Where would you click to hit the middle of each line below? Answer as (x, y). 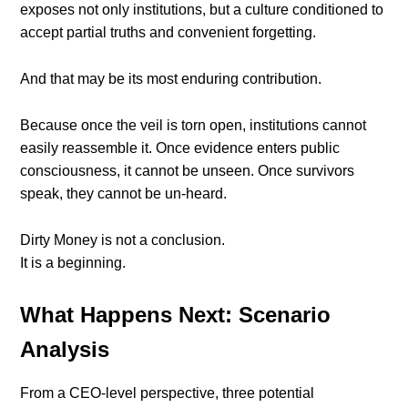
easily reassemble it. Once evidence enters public (180, 148)
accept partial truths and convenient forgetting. (168, 33)
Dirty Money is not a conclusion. (123, 240)
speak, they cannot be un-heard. (124, 194)
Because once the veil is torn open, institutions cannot (194, 126)
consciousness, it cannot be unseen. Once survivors (188, 171)
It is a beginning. (73, 263)
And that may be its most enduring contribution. (171, 79)
